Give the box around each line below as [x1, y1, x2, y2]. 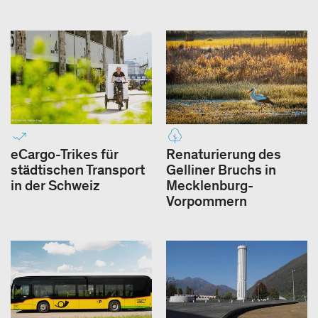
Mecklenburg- [166, 177, 253, 194]
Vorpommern [166, 192, 247, 210]
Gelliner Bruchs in [166, 161, 276, 179]
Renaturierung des [166, 146, 281, 163]
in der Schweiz [11, 177, 100, 194]
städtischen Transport [11, 161, 145, 179]
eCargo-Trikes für [11, 146, 119, 163]
